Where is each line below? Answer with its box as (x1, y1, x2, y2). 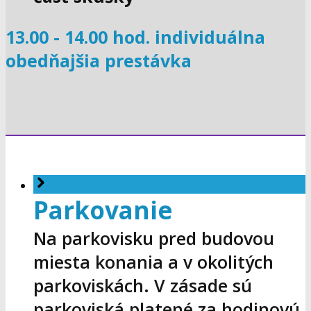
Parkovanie (33, 194, 173, 227)
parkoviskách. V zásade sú (33, 274, 252, 298)
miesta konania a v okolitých (33, 250, 274, 274)
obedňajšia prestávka (6, 49, 192, 73)
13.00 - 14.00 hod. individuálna (6, 25, 265, 49)
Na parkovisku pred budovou (33, 226, 274, 251)
